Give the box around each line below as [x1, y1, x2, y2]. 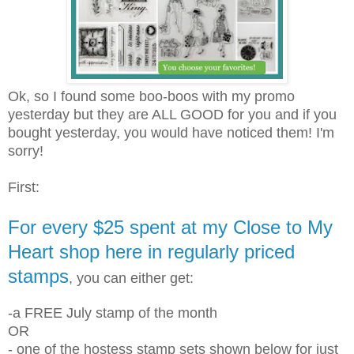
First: [8, 179, 40, 195]
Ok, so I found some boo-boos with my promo [8, 88, 295, 104]
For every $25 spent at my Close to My [8, 216, 333, 238]
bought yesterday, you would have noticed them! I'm [8, 124, 334, 141]
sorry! [8, 142, 43, 159]
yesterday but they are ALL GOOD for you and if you [8, 106, 337, 122]
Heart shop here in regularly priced [8, 240, 295, 262]
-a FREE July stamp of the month [8, 304, 217, 321]
